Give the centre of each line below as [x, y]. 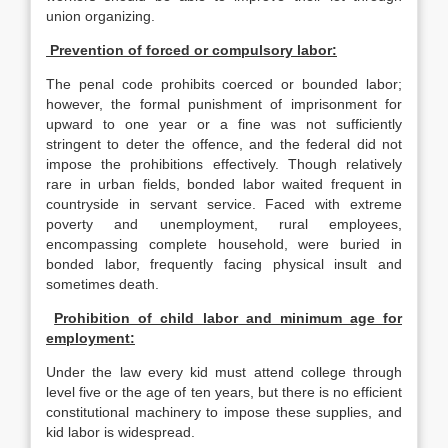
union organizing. [100, 16]
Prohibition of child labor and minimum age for [228, 318]
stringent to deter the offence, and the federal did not [224, 144]
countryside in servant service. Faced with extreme [224, 204]
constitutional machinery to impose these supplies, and [224, 412]
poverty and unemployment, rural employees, [224, 224]
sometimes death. [102, 284]
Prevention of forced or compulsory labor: [193, 50]
